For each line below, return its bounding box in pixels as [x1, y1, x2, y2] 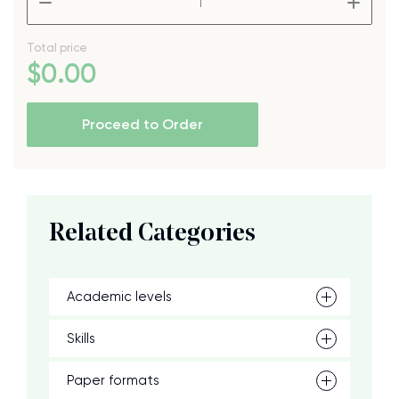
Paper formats [67, 372, 159, 388]
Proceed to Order [82, 116, 203, 133]
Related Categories [49, 222, 256, 247]
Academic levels [67, 289, 172, 305]
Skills [67, 330, 95, 346]
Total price [27, 41, 87, 54]
